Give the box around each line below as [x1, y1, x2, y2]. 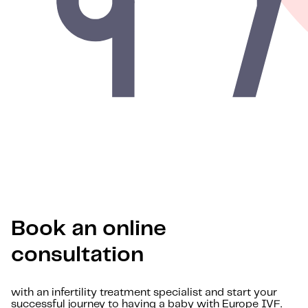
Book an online [11, 218, 166, 239]
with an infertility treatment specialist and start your [11, 287, 277, 298]
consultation [11, 244, 144, 265]
